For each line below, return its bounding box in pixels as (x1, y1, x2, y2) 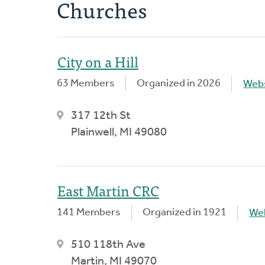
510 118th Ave (71, 238, 146, 251)
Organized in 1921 (143, 206, 227, 218)
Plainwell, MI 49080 (71, 126, 167, 138)
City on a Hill (57, 49, 138, 73)
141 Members (57, 206, 121, 218)
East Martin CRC (57, 178, 159, 202)
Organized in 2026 (137, 77, 221, 89)
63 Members (57, 77, 115, 89)
